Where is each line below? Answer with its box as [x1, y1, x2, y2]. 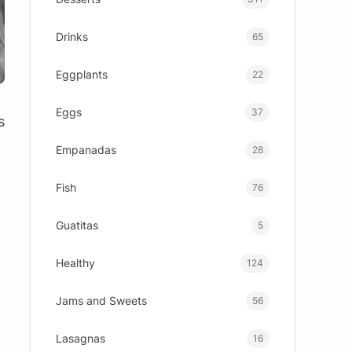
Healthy [56, 256, 96, 269]
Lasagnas [56, 332, 106, 345]
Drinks [56, 30, 89, 43]
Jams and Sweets [56, 294, 148, 307]
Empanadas [56, 143, 117, 156]
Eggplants [56, 68, 108, 81]
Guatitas [56, 218, 99, 232]
